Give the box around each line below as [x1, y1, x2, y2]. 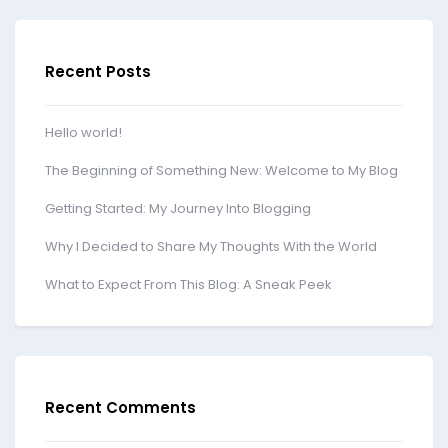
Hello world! [45, 123, 122, 143]
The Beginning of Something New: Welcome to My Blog [45, 161, 398, 181]
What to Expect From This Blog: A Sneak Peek [45, 275, 332, 295]
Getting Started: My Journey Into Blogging [45, 199, 311, 219]
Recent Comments [45, 397, 196, 419]
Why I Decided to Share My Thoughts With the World [45, 237, 377, 257]
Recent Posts [45, 61, 151, 83]
